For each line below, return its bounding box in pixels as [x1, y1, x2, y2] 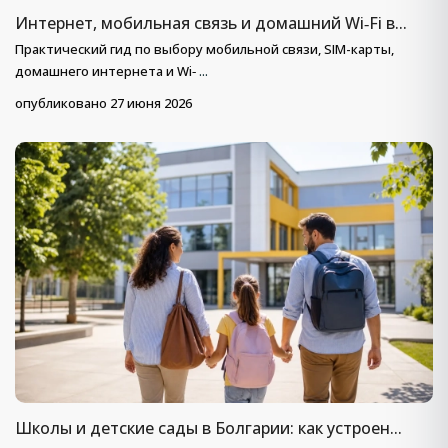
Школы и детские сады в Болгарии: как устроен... [15, 417, 402, 440]
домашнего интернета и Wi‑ [15, 62, 199, 81]
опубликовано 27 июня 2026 [15, 94, 192, 113]
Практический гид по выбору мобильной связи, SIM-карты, [15, 40, 394, 59]
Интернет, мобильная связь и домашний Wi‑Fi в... [15, 12, 407, 35]
